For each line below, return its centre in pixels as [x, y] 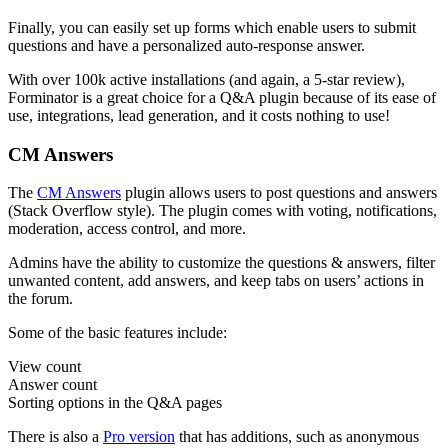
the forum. [40, 299]
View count [44, 367]
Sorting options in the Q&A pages [115, 403]
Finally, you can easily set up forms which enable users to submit [212, 27]
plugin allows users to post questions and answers [279, 193]
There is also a [55, 437]
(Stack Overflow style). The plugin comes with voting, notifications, [222, 211]
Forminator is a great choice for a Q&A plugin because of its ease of [222, 97]
